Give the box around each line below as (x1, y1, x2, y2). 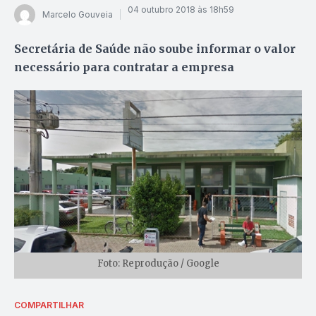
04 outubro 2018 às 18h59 (128, 4, 234, 16)
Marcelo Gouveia (42, 9, 113, 20)
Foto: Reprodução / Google (97, 257, 219, 269)
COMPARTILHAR (14, 299, 84, 310)
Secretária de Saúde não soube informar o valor (14, 41, 296, 56)
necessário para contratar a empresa (14, 59, 234, 74)
